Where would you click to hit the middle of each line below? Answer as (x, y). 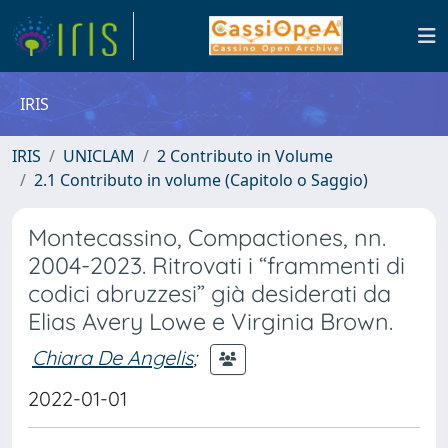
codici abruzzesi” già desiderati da (209, 293)
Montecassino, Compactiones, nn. (207, 237)
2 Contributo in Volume (245, 156)
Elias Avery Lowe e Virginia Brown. (210, 321)
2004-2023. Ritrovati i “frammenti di (216, 265)
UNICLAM (99, 156)
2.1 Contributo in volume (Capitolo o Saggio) (201, 180)
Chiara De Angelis (112, 357)
